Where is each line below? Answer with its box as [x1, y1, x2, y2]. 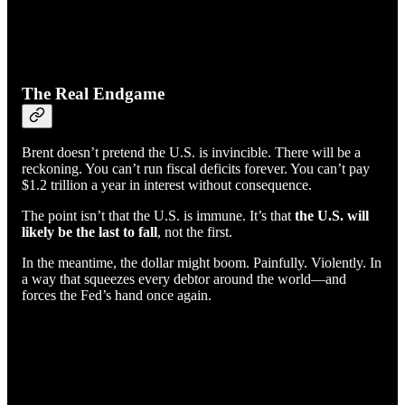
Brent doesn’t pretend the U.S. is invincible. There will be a [22, 145, 361, 161]
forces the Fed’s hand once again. [22, 287, 212, 304]
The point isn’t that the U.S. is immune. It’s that [22, 208, 295, 224]
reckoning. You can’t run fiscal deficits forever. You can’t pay [22, 161, 370, 177]
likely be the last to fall [22, 224, 157, 240]
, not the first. [157, 224, 232, 240]
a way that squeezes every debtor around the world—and [22, 271, 346, 287]
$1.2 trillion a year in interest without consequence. [22, 177, 312, 193]
